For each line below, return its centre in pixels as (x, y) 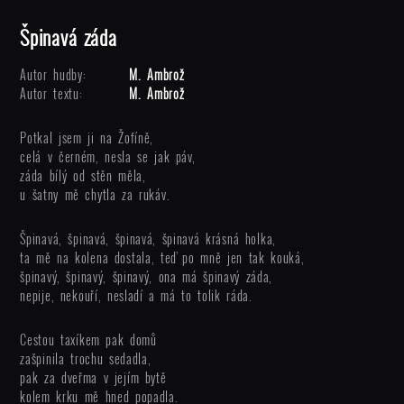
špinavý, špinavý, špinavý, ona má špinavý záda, (147, 276)
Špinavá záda (69, 37)
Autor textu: (51, 93)
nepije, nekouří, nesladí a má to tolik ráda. (136, 295)
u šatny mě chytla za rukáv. (95, 194)
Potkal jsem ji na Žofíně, (87, 138)
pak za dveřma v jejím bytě (93, 377)
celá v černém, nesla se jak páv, (108, 156)
